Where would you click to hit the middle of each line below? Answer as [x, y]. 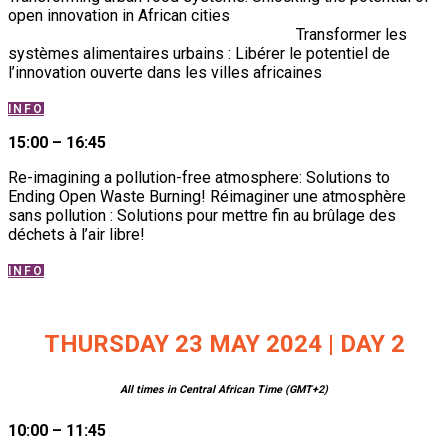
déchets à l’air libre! [76, 234]
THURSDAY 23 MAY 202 [175, 344]
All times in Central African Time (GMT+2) [224, 390]
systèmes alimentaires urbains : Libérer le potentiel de [199, 53]
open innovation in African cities [221, 15]
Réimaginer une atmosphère [308, 196]
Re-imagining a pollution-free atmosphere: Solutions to [199, 177]
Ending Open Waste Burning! [109, 196]
